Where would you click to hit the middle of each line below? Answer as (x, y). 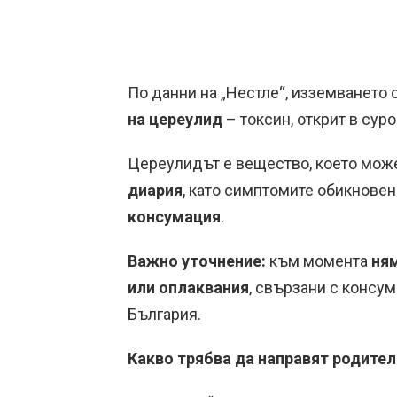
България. (164, 314)
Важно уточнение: (197, 261)
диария (155, 190)
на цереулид (175, 119)
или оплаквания (188, 288)
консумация (174, 217)
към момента (319, 261)
